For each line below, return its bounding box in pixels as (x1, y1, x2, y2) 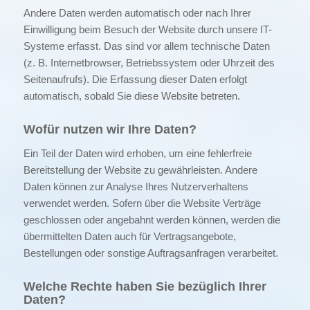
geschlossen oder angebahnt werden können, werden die (23, 213, 280, 226)
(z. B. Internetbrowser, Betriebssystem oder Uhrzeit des (23, 57, 275, 69)
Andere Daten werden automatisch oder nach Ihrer (23, 7, 251, 19)
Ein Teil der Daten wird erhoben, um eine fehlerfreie (23, 147, 252, 159)
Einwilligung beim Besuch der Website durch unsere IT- (23, 24, 272, 35)
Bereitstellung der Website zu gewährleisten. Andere (23, 163, 257, 176)
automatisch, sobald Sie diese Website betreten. (23, 90, 240, 102)
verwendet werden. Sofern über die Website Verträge (23, 197, 261, 209)
